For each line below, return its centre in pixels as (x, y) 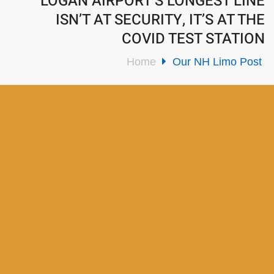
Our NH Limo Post (217, 61)
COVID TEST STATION (193, 39)
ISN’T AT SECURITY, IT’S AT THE (160, 20)
